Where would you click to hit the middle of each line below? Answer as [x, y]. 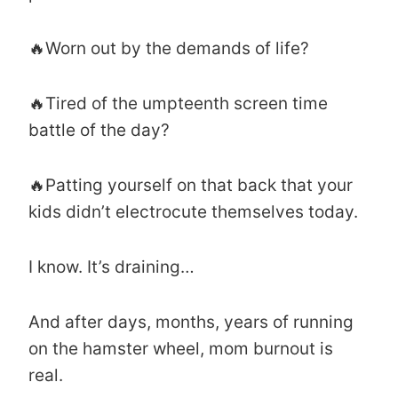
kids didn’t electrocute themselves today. [193, 211]
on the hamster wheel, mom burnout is [181, 348]
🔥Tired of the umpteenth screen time [178, 103]
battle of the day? [99, 130]
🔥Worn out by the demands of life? [169, 48]
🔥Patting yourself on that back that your [191, 185]
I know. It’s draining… [111, 267]
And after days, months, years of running [191, 322]
